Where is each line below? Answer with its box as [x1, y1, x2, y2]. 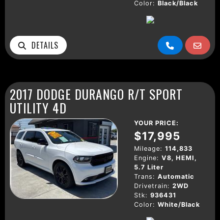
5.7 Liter [134, 163, 164, 171]
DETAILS [27, 39, 58, 51]
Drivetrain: [134, 182, 170, 190]
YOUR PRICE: [134, 119, 179, 127]
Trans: [134, 172, 155, 180]
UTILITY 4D [10, 98, 67, 117]
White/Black [158, 200, 200, 208]
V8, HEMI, [162, 154, 197, 162]
